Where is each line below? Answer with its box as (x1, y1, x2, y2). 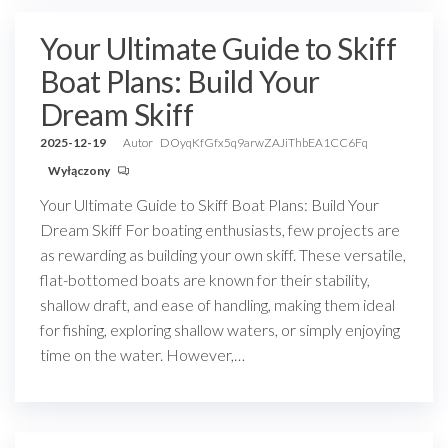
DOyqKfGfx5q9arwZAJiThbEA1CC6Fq (160, 135, 368, 150)
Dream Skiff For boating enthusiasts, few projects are (40, 220, 400, 239)
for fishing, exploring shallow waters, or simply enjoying (40, 320, 400, 339)
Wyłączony (48, 163, 112, 178)
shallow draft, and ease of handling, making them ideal (40, 295, 395, 314)
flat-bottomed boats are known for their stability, (40, 270, 370, 289)
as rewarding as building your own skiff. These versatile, (40, 245, 406, 264)
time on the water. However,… (40, 345, 245, 364)
